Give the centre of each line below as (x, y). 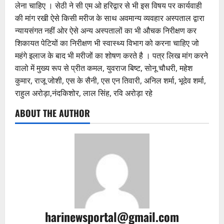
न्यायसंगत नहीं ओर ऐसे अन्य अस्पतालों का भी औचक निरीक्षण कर (106, 30)
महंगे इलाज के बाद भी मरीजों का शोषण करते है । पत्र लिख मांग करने (111, 55)
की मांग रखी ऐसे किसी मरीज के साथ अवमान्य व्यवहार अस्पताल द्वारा (110, 18)
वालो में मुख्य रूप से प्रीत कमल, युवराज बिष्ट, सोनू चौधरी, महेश (104, 68)
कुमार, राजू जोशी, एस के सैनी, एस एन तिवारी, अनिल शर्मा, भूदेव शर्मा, (110, 80)
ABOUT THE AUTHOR (52, 113)
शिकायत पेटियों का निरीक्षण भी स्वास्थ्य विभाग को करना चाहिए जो (107, 43)
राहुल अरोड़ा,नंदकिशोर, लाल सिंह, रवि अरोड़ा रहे (84, 93)
